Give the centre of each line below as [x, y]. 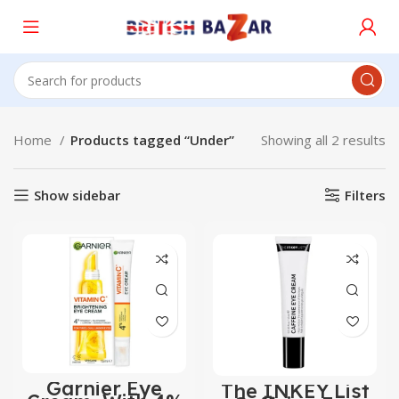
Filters [365, 195]
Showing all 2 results [323, 140]
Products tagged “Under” [152, 140]
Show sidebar [77, 195]
